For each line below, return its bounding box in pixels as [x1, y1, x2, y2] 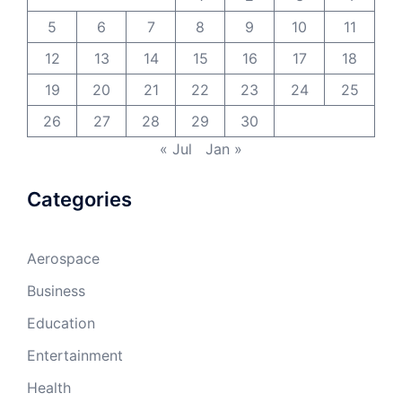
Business [27, 282, 85, 301]
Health [27, 379, 71, 398]
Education [27, 314, 95, 333]
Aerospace [27, 249, 100, 268]
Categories [27, 188, 132, 212]
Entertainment [27, 346, 123, 365]
